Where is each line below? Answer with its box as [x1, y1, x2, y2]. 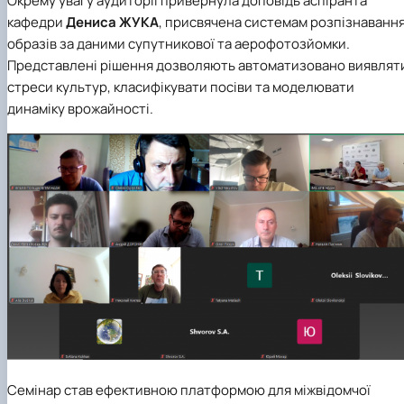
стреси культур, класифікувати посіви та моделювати [7, 77, 354, 96]
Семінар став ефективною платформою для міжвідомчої [7, 381, 371, 400]
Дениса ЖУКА [66, 12, 159, 32]
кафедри [7, 12, 66, 32]
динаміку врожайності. [7, 98, 153, 118]
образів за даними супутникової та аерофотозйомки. [7, 33, 350, 53]
